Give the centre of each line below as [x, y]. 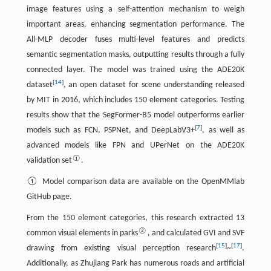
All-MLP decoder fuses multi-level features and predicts [135, 40]
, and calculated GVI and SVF [196, 233]
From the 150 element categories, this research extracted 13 [135, 218]
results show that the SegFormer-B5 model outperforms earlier [135, 116]
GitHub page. [49, 197]
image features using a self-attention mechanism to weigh [135, 10]
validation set [49, 161]
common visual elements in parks [82, 233]
